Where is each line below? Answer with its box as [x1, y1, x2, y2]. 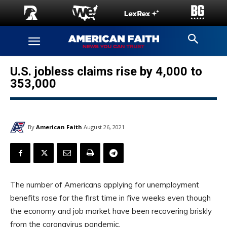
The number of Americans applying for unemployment [10, 180, 199, 190]
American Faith [36, 123, 82, 131]
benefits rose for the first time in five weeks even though [10, 193, 211, 203]
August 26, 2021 [84, 123, 125, 131]
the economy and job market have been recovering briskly [10, 206, 212, 216]
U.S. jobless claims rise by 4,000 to [10, 64, 202, 79]
